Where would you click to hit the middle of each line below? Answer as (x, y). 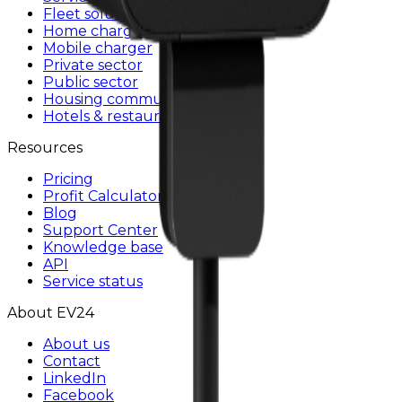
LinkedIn (74, 378)
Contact (72, 361)
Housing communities (122, 99)
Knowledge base (103, 247)
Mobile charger (98, 48)
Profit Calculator (103, 196)
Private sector (93, 65)
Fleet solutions (96, 13)
